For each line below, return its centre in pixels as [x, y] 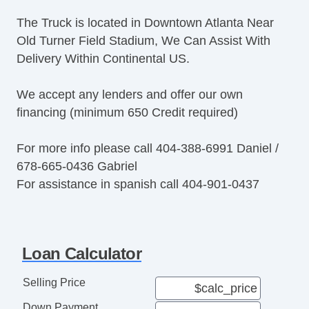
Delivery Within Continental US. [103, 58]
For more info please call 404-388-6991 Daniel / [148, 148]
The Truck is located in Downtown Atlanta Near [145, 22]
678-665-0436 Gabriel [77, 166]
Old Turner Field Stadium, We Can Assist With [143, 40]
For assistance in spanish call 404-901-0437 [138, 184]
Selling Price [54, 282]
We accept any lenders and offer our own [130, 94]
